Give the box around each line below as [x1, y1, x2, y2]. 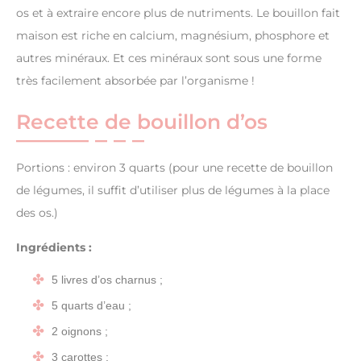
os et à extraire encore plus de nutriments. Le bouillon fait [16, 6, 340, 21]
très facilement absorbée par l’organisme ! [16, 73, 255, 89]
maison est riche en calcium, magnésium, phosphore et [16, 28, 330, 44]
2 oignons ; [52, 325, 108, 338]
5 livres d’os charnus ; [52, 273, 163, 287]
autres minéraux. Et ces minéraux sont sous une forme [16, 51, 322, 66]
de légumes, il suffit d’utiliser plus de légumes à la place [16, 183, 330, 198]
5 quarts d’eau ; [52, 299, 131, 313]
